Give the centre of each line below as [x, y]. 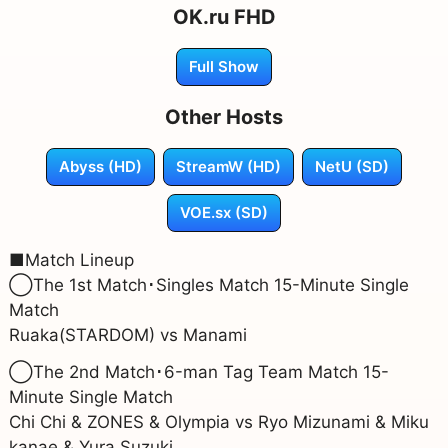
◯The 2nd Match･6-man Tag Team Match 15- [198, 371]
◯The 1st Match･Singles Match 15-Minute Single [208, 284]
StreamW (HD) [228, 166]
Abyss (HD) [100, 166]
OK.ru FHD [224, 16]
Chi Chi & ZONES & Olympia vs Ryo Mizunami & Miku [218, 421]
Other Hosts [224, 116]
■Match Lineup [71, 259]
